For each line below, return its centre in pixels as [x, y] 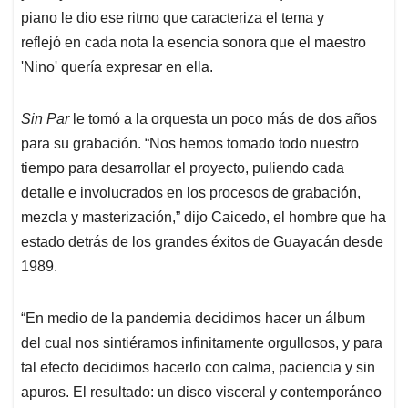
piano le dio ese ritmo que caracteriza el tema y [173, 18]
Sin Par [45, 119]
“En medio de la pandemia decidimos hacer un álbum [193, 319]
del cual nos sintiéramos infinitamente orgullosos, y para [202, 343]
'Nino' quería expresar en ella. [117, 67]
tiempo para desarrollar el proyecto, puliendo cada [183, 168]
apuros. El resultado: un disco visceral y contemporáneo [201, 393]
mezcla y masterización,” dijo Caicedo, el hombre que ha [204, 218]
